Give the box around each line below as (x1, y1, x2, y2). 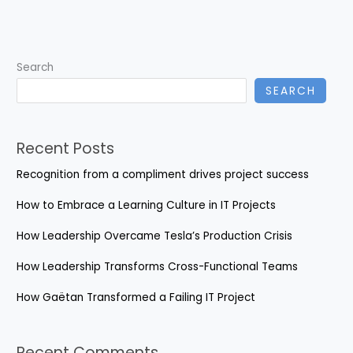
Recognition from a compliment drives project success (17, 166, 310, 182)
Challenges (20, 24, 81, 40)
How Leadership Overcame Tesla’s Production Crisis (17, 228, 293, 243)
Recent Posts (17, 137, 115, 159)
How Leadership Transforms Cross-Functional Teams (17, 258, 299, 274)
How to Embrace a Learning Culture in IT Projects (17, 197, 277, 213)
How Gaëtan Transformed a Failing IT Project (17, 289, 256, 305)
